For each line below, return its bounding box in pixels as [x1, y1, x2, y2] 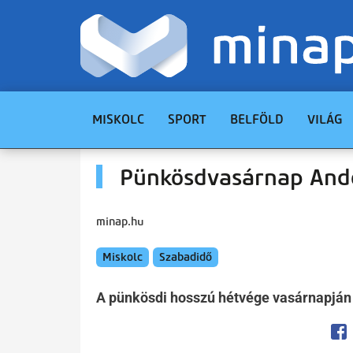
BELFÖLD [230, 112, 284, 127]
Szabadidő [159, 251, 212, 264]
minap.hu [96, 214, 143, 229]
